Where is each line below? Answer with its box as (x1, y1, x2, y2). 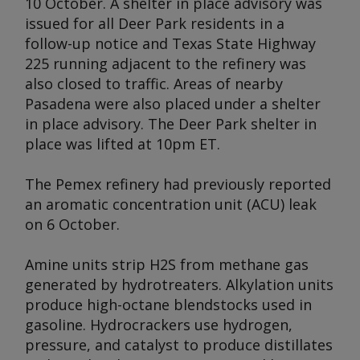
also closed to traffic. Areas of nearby (25, 74, 283, 93)
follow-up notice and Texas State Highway (25, 34, 316, 53)
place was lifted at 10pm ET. (25, 134, 220, 153)
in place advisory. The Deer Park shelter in (25, 114, 317, 133)
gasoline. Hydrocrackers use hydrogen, (25, 315, 292, 334)
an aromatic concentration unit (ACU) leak (25, 194, 317, 214)
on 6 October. (25, 215, 120, 234)
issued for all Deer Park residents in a (25, 14, 284, 33)
